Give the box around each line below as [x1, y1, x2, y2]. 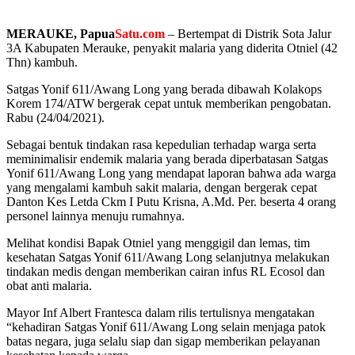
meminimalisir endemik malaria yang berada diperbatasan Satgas [6, 151, 328, 166]
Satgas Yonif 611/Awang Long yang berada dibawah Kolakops [6, 82, 322, 96]
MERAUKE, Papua [6, 26, 115, 40]
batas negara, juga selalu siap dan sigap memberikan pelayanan [6, 334, 320, 348]
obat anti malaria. [6, 278, 92, 292]
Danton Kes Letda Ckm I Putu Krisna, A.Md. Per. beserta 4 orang [6, 194, 336, 208]
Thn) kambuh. [6, 55, 78, 69]
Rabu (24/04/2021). [6, 110, 105, 124]
